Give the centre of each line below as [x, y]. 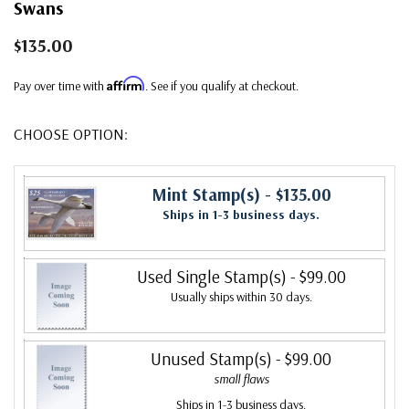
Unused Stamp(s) [211, 358]
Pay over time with [60, 85]
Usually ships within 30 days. [241, 296]
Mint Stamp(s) [205, 194]
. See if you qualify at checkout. [222, 85]
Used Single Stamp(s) [211, 276]
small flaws [241, 378]
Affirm [126, 83]
